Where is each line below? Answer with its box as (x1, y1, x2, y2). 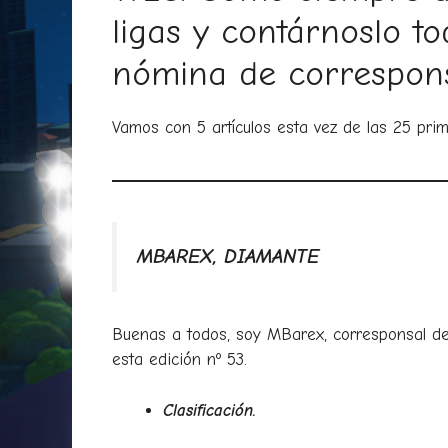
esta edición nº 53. (112, 350, 247, 370)
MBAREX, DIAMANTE (137, 244, 319, 268)
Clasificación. (163, 400, 256, 420)
